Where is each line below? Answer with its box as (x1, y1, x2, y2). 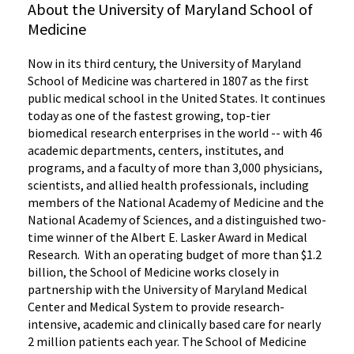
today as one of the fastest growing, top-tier (28, 107, 270, 123)
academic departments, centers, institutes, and (28, 141, 284, 158)
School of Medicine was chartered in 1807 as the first (28, 72, 309, 88)
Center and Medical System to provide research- (28, 298, 284, 314)
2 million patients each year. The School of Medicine (28, 333, 307, 349)
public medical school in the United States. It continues (28, 89, 326, 106)
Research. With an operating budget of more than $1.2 (28, 246, 322, 262)
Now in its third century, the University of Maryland (28, 55, 301, 71)
